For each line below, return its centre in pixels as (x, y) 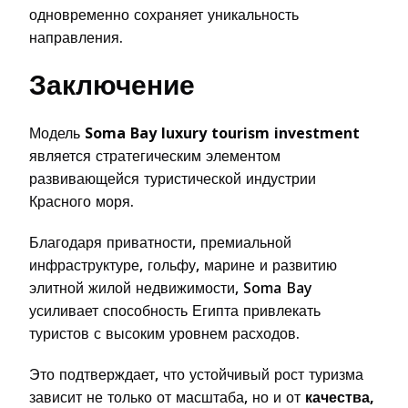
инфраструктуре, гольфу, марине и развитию (183, 265)
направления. (76, 37)
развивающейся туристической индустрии (173, 178)
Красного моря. (82, 201)
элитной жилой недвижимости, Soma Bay (170, 288)
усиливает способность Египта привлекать (175, 311)
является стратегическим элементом (155, 156)
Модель (57, 133)
